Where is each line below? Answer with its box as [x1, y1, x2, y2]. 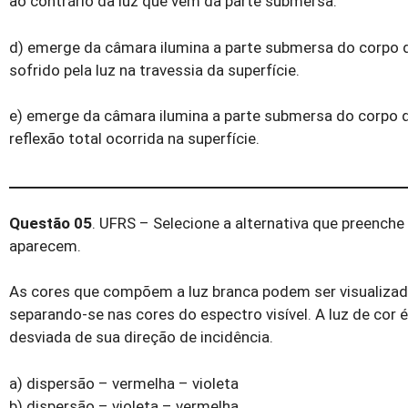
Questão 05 [9, 213, 92, 232]
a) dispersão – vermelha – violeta [9, 373, 239, 393]
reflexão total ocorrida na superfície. [9, 129, 260, 148]
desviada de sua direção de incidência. [9, 328, 273, 347]
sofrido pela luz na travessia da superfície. [9, 60, 300, 79]
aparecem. [9, 236, 81, 255]
